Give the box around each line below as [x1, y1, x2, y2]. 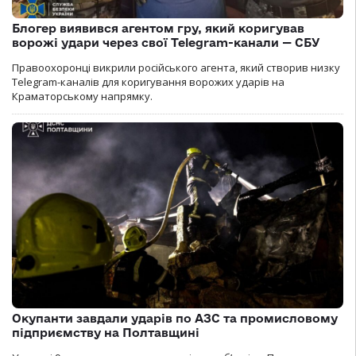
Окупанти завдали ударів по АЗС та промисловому [12, 311, 338, 326]
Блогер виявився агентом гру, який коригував [12, 21, 304, 35]
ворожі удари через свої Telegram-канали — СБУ [12, 35, 320, 49]
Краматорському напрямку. [12, 88, 153, 103]
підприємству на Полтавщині [12, 326, 199, 340]
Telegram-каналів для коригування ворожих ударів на [12, 74, 284, 89]
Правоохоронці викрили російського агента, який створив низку [12, 60, 340, 75]
